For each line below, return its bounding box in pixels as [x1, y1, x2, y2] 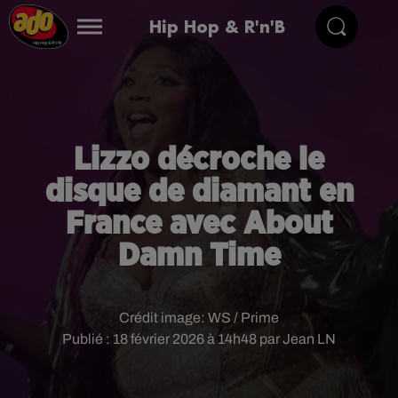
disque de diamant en [44, 176, 354, 208]
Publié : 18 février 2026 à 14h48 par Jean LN [62, 331, 336, 346]
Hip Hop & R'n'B [148, 15, 285, 37]
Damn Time [117, 240, 281, 272]
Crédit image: [119, 310, 208, 325]
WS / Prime [208, 310, 279, 325]
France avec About [65, 208, 333, 240]
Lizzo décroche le [74, 144, 324, 176]
